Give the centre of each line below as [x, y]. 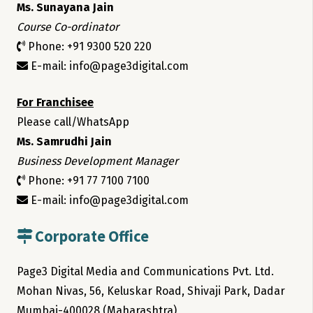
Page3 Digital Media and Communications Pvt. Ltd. [145, 272]
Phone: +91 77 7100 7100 [87, 181]
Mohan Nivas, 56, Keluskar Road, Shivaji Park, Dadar [151, 291]
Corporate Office [90, 236]
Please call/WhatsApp [73, 122]
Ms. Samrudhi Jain [64, 142]
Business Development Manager [97, 161]
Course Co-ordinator [68, 27]
